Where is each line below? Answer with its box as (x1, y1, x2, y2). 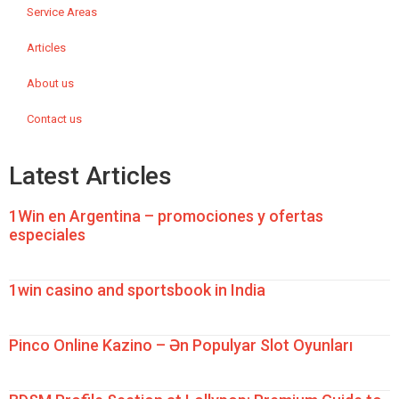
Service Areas (27, 5, 97, 20)
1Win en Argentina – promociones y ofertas (9, 207, 323, 226)
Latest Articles (9, 161, 172, 191)
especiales (9, 225, 85, 245)
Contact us (27, 112, 82, 126)
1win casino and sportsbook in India (9, 281, 265, 300)
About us (27, 77, 74, 91)
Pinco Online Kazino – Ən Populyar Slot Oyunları (9, 336, 353, 355)
